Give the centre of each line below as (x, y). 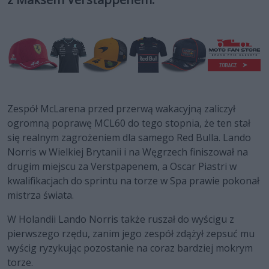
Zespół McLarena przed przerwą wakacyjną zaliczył (121, 109)
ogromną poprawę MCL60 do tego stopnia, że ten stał (129, 123)
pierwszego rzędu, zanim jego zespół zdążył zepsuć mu (131, 234)
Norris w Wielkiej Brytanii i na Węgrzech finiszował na (128, 152)
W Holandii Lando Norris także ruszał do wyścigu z (121, 219)
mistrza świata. (41, 195)
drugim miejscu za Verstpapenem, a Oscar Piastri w (122, 167)
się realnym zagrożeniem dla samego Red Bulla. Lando (129, 138)
